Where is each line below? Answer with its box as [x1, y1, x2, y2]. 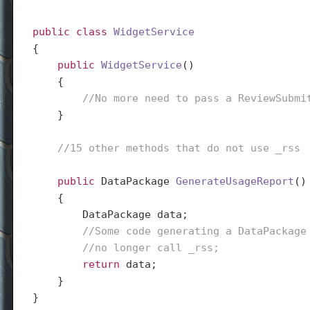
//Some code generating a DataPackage [82, 224, 307, 237]
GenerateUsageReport [175, 174, 294, 188]
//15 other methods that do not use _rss [57, 141, 300, 154]
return [82, 257, 120, 271]
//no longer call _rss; [82, 241, 219, 254]
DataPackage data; [32, 208, 188, 221]
